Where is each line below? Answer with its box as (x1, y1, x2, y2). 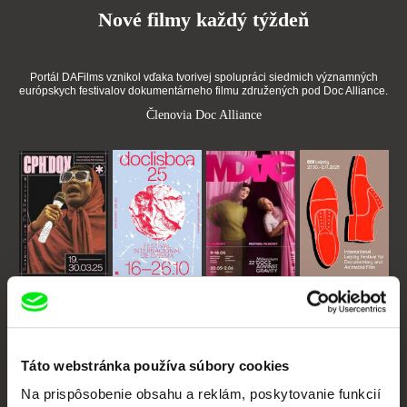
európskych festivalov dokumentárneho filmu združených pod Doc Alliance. (19, 84, 388, 97)
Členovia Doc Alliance (145, 108, 262, 122)
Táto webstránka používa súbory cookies (21, 357, 290, 373)
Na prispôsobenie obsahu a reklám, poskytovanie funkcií (21, 386, 381, 402)
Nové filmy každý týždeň (97, 8, 309, 31)
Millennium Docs (205, 285, 278, 297)
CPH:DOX (18, 285, 65, 297)
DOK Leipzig (299, 285, 355, 297)
